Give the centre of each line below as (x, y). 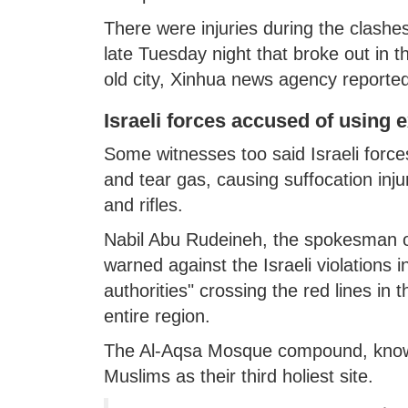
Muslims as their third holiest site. (238, 376)
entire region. (157, 316)
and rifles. (143, 204)
